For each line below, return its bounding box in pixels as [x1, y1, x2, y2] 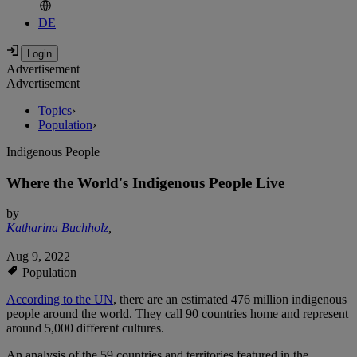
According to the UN [6, 292, 113, 307]
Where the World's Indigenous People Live [6, 174, 284, 191]
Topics [38, 104, 72, 118]
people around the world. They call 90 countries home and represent [6, 307, 348, 321]
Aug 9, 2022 [6, 249, 70, 264]
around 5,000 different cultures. [6, 321, 164, 335]
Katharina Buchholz [6, 221, 108, 235]
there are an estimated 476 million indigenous [116, 292, 347, 307]
